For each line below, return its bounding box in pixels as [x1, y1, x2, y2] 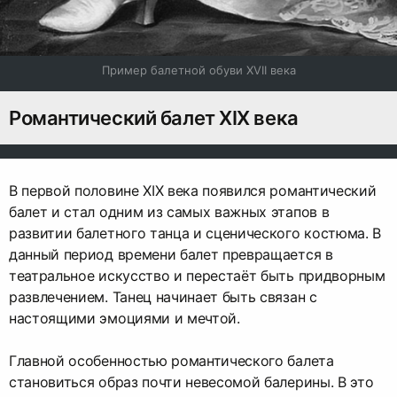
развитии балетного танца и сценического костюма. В [9, 224, 381, 243]
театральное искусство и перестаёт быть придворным [9, 267, 385, 285]
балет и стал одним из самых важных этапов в [9, 203, 330, 222]
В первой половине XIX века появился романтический [9, 182, 377, 200]
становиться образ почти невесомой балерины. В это [9, 373, 374, 392]
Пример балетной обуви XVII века [101, 63, 296, 78]
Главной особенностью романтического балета [9, 352, 334, 370]
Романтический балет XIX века [9, 106, 299, 130]
